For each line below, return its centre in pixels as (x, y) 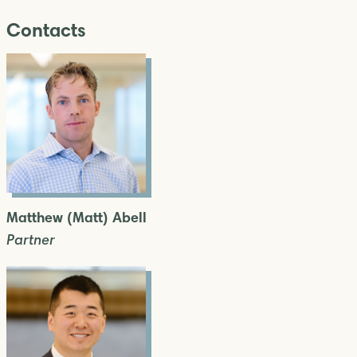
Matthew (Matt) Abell (76, 218)
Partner (31, 240)
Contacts (46, 30)
